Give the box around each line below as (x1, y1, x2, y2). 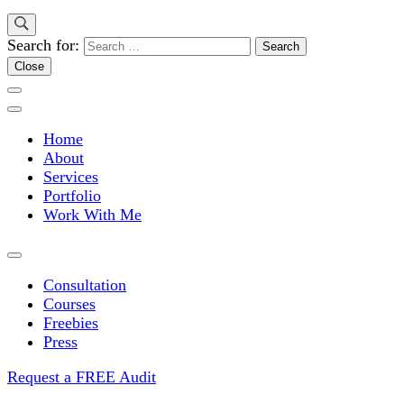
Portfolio (43, 187, 101, 206)
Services (43, 168, 98, 187)
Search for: (7, 36, 79, 55)
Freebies (43, 314, 98, 333)
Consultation (43, 276, 126, 295)
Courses (43, 295, 96, 314)
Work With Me (43, 206, 142, 225)
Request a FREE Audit (7, 368, 156, 387)
